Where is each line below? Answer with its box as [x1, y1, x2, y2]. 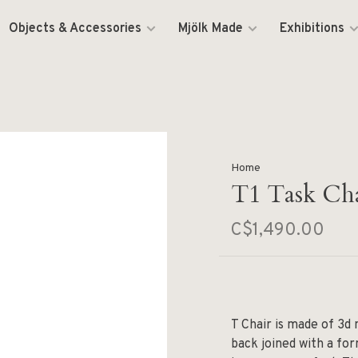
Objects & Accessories [9, 21, 142, 37]
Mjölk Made [178, 21, 244, 37]
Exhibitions [280, 21, 345, 37]
